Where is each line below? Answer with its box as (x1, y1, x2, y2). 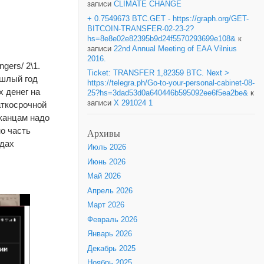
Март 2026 (87, 201, 124, 210)
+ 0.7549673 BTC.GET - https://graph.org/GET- (87, 14, 249, 23)
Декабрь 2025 (87, 244, 136, 253)
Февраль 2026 (87, 215, 137, 224)
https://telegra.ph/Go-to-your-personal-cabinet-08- (87, 79, 255, 87)
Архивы (87, 127, 120, 140)
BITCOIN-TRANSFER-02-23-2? (87, 24, 194, 33)
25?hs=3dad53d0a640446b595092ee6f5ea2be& (87, 89, 248, 97)
